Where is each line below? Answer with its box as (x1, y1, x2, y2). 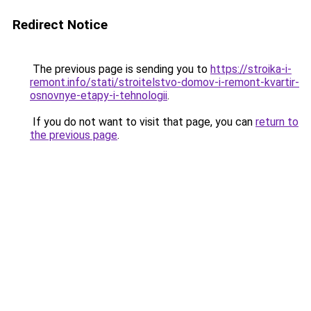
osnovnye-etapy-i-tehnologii (30, 89, 167, 102)
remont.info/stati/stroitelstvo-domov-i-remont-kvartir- (30, 76, 299, 89)
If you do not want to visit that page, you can (30, 115, 255, 128)
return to (255, 115, 299, 128)
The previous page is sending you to (30, 62, 210, 76)
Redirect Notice (12, 17, 108, 33)
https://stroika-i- (210, 62, 292, 76)
